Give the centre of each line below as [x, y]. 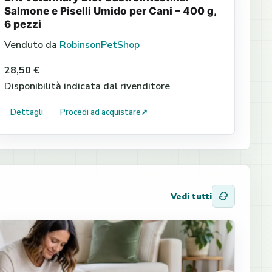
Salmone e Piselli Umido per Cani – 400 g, [110, 11]
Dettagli [27, 112]
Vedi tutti [191, 196]
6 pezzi [23, 24]
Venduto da [32, 45]
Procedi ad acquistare [101, 112]
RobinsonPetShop [100, 45]
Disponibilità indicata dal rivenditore [87, 86]
